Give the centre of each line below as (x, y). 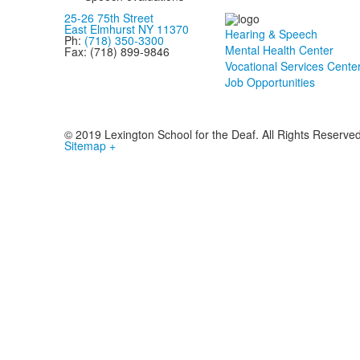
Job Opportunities (270, 82)
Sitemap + (90, 146)
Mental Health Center (279, 50)
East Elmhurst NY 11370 (126, 29)
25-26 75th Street (108, 18)
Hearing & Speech (271, 34)
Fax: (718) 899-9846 (117, 51)
